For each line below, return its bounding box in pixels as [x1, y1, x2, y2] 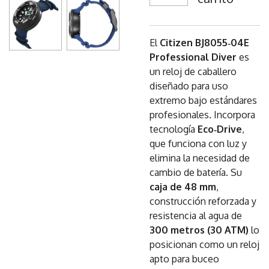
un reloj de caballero [150, 65, 237, 77]
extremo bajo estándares [150, 94, 257, 106]
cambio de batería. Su [150, 166, 242, 178]
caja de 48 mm [150, 181, 216, 193]
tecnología [150, 123, 198, 135]
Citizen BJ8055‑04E [160, 37, 249, 49]
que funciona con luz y [150, 138, 247, 150]
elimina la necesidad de [150, 152, 250, 164]
